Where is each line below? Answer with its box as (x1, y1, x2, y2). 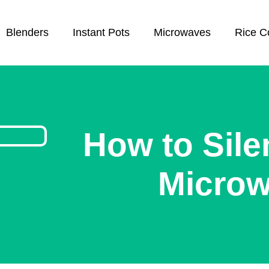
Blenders (6, 26, 49, 39)
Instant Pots (73, 26, 130, 39)
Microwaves (154, 26, 211, 39)
